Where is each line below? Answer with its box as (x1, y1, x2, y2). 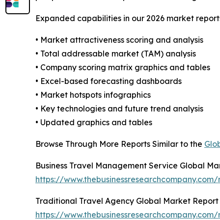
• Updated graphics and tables (35, 117, 152, 127)
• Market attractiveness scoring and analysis (35, 34, 203, 45)
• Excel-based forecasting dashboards (35, 76, 182, 86)
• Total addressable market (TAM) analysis (35, 48, 196, 58)
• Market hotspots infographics (35, 89, 151, 100)
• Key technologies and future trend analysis (35, 103, 203, 113)
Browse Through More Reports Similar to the (35, 138, 204, 149)
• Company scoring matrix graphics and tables (35, 62, 210, 72)
